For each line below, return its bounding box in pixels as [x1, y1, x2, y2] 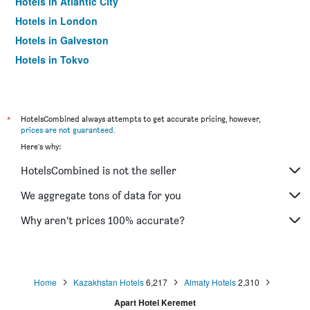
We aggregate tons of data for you [21, 188, 181, 202]
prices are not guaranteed [21, 125, 113, 135]
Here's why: [21, 141, 61, 152]
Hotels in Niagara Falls [15, 72, 122, 86]
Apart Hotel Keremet [114, 296, 196, 309]
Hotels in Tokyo [15, 53, 89, 66]
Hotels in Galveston [15, 33, 109, 47]
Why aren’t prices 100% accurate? [21, 213, 185, 227]
